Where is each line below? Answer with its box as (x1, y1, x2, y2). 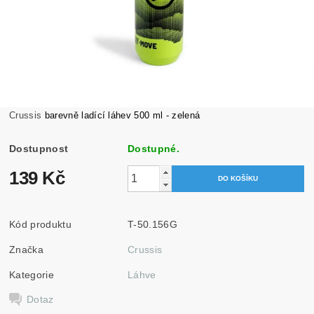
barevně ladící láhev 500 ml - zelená (44, 109, 200, 121)
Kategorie (9, 268, 54, 280)
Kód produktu (9, 218, 71, 230)
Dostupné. (128, 142, 179, 154)
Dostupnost (9, 142, 69, 154)
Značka (9, 243, 44, 255)
